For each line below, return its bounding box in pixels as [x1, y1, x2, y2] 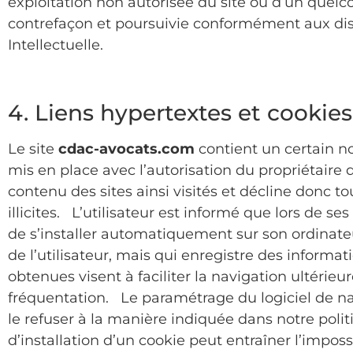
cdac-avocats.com [58, 139, 195, 158]
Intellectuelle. [8, 36, 103, 54]
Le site [8, 139, 58, 158]
